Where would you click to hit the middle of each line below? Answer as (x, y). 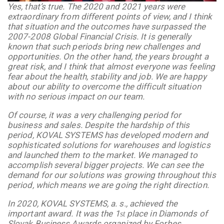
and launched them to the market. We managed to (103, 155)
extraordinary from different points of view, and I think (110, 16)
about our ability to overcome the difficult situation (104, 86)
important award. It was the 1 (64, 213)
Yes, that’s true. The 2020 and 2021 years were (96, 6)
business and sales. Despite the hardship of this (99, 125)
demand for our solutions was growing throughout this (112, 175)
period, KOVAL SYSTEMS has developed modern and (108, 135)
